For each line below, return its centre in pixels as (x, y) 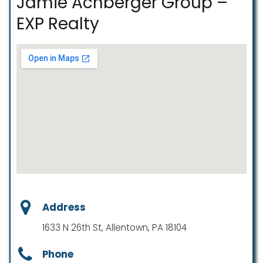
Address (64, 208)
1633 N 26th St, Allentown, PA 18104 (114, 227)
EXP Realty (58, 24)
